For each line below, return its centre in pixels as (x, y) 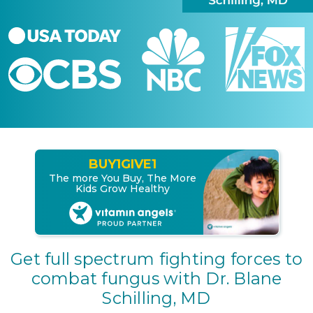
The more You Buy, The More (122, 179)
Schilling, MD (156, 298)
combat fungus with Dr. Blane (156, 278)
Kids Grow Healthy (122, 189)
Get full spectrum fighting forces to (156, 259)
